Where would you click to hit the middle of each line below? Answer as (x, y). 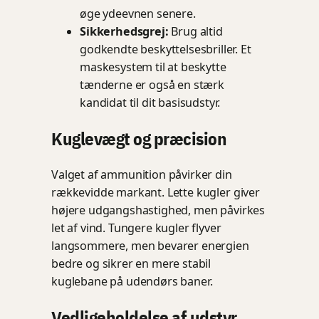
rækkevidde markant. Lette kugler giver (156, 193)
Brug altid (195, 32)
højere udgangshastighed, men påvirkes (158, 210)
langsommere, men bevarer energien (150, 246)
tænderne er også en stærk (152, 85)
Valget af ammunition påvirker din (142, 175)
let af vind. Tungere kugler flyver (136, 228)
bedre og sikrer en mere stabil (131, 264)
